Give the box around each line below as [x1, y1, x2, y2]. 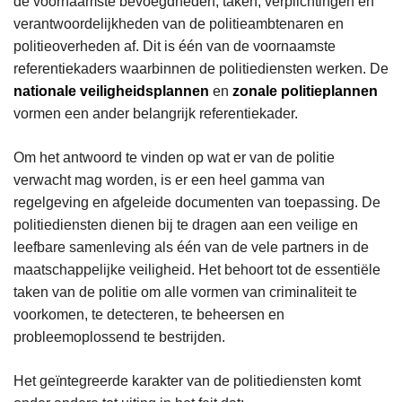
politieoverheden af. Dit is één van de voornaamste [13, 39, 336, 55]
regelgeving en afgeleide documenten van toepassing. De [13, 195, 380, 211]
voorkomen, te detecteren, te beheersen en [13, 307, 284, 323]
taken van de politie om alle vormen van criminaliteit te [13, 284, 357, 301]
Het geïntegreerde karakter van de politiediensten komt [13, 373, 361, 389]
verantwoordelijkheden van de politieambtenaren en [13, 16, 344, 32]
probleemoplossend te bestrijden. [13, 329, 225, 345]
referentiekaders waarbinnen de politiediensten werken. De [13, 61, 389, 77]
